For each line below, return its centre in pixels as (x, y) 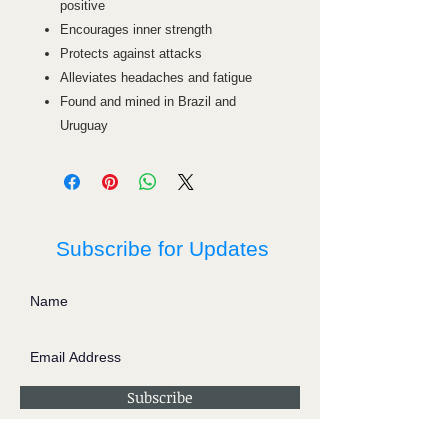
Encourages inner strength (136, 29)
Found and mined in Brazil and (148, 101)
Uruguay (84, 125)
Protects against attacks (131, 53)
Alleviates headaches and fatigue (156, 77)
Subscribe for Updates (162, 248)
